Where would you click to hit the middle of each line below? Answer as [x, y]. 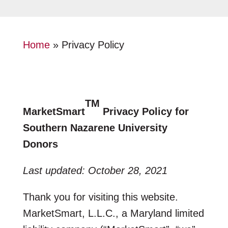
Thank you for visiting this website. [100, 197]
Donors [40, 144]
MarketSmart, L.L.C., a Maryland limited [113, 213]
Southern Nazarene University [95, 127]
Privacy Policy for [146, 111]
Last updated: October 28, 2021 [95, 170]
